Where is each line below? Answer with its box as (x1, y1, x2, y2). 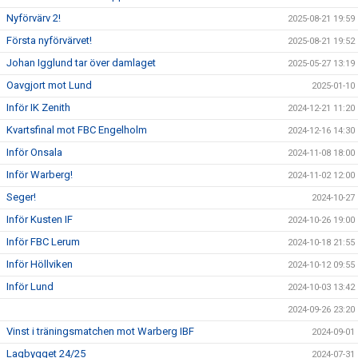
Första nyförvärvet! (6, 34, 92, 46)
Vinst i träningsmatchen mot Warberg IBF (6, 325, 194, 337)
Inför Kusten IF (6, 213, 73, 225)
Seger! (6, 191, 36, 203)
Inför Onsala (6, 146, 62, 158)
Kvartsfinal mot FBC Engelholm (6, 124, 147, 136)
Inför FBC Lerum (6, 236, 80, 248)
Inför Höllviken (6, 258, 73, 270)
